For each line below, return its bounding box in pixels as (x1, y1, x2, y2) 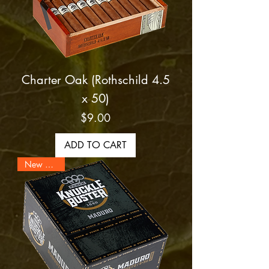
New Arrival (45, 159, 53, 171)
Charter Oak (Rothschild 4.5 (21, 72, 170, 88)
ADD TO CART (64, 139, 127, 152)
